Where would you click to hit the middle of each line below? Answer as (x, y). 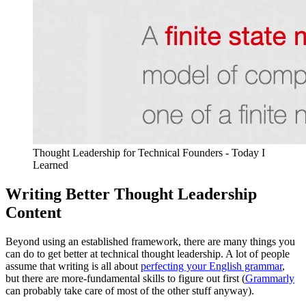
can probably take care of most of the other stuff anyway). (130, 291)
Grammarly (270, 279)
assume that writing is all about (73, 266)
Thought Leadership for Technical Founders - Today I (149, 153)
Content (33, 213)
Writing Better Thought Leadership (131, 194)
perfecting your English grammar (211, 266)
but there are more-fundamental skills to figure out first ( (125, 279)
